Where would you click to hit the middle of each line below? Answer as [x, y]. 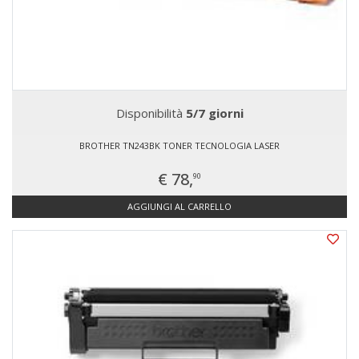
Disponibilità [151, 113]
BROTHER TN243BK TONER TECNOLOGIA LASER [179, 145]
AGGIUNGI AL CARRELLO [179, 206]
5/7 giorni [214, 113]
